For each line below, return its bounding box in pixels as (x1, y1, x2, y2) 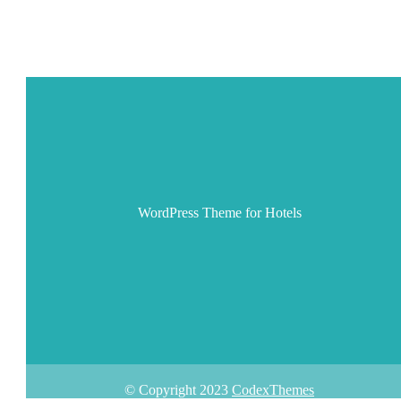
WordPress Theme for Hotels (137, 205, 302, 221)
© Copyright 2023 (124, 382, 232, 398)
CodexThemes (232, 382, 314, 398)
